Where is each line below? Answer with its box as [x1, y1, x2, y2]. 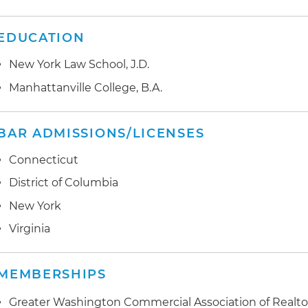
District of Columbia [9, 176, 119, 190]
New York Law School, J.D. [9, 58, 150, 71]
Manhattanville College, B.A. [9, 80, 163, 94]
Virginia [9, 222, 51, 236]
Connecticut [9, 153, 79, 166]
